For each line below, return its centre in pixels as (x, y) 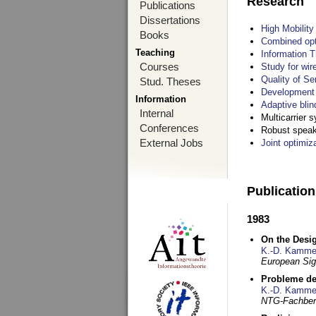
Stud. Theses (170, 81)
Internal (157, 113)
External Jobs (171, 143)
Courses (159, 67)
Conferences (169, 128)
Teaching (155, 53)
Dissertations (170, 20)
